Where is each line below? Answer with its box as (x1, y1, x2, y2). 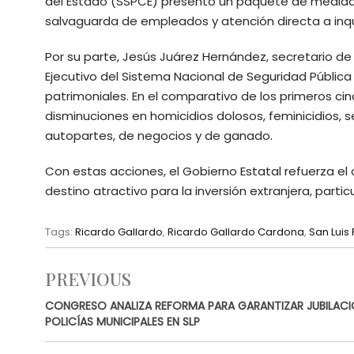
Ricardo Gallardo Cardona (168, 224, 304, 239)
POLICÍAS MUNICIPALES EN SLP (45, 313, 200, 330)
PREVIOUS (45, 266, 131, 291)
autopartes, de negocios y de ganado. (45, 126, 273, 144)
